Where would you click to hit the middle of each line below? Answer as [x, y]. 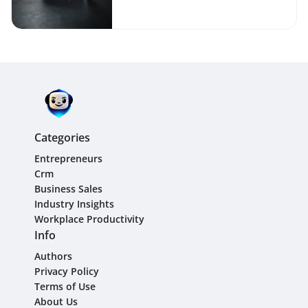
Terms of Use [65, 286]
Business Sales [68, 189]
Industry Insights [74, 204]
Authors [53, 256]
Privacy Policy [67, 271]
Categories [62, 137]
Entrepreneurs [68, 158]
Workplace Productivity [89, 219]
